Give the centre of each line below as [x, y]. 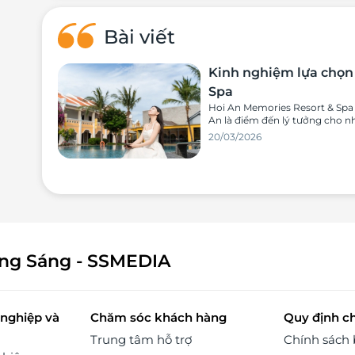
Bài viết [139, 37]
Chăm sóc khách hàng [158, 318]
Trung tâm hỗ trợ [141, 340]
